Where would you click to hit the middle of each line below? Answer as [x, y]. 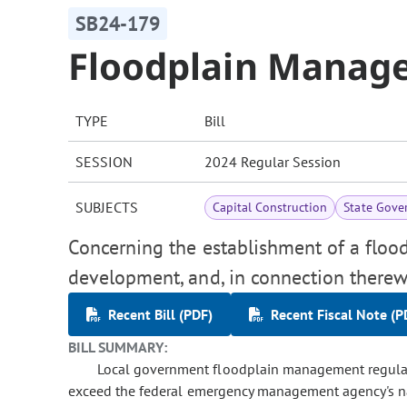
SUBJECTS [107, 208]
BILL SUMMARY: [118, 347]
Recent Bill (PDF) [160, 315]
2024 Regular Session [273, 162]
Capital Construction [270, 208]
